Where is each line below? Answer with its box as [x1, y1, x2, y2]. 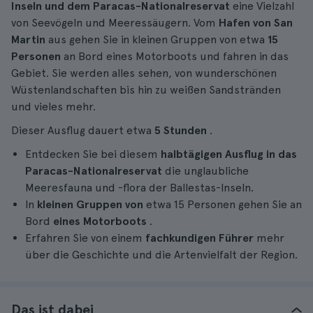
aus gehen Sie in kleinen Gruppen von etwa [48, 33, 268, 46]
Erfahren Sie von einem [25, 231, 145, 245]
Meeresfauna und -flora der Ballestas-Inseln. [25, 181, 254, 194]
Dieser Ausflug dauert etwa [11, 124, 154, 137]
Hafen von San [216, 16, 293, 29]
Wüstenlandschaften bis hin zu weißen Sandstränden [11, 83, 281, 96]
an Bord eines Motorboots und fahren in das [64, 50, 289, 63]
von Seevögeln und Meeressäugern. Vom [11, 16, 216, 29]
